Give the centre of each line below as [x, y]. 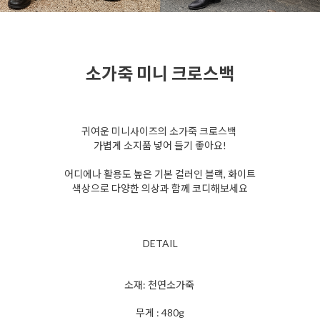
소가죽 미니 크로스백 [160, 74]
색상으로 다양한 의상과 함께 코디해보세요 [160, 189]
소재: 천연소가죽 [160, 285]
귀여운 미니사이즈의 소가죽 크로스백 [160, 131]
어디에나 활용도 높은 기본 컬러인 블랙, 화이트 [160, 174]
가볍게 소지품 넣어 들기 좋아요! [160, 146]
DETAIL [160, 244]
